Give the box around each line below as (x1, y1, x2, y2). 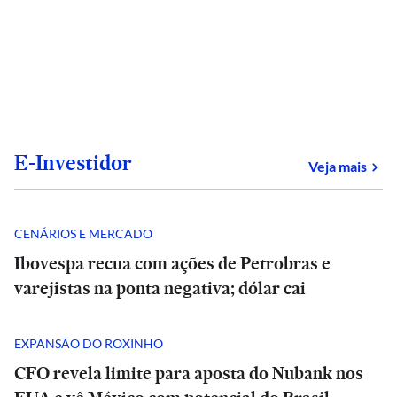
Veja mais (308, 158, 367, 175)
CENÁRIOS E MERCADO (14, 225, 152, 241)
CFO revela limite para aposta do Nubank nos (14, 361, 363, 385)
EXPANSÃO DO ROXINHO (14, 335, 163, 351)
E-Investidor (14, 148, 132, 177)
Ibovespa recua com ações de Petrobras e (14, 251, 331, 276)
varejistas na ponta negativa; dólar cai (14, 276, 306, 300)
